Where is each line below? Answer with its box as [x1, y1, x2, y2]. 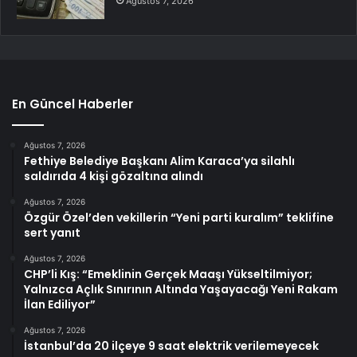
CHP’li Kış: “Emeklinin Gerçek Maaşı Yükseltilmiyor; [24, 266, 312, 283]
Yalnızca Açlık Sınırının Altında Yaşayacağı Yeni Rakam [24, 281, 338, 298]
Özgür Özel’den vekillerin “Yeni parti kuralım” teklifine [24, 210, 334, 226]
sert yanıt [24, 225, 80, 241]
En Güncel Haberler [12, 96, 133, 113]
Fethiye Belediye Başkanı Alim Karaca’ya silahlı [24, 153, 295, 170]
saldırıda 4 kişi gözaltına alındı [24, 168, 203, 185]
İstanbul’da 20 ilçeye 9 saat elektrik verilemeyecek [24, 338, 319, 355]
